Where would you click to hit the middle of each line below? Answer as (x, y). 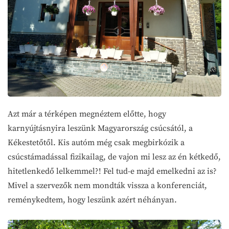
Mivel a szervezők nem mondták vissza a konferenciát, (107, 185)
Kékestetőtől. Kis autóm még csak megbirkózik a (96, 142)
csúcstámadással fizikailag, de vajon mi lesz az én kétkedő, (114, 157)
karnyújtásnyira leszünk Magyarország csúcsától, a (100, 128)
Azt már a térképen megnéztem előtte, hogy (87, 114)
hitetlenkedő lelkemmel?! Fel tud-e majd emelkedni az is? (113, 171)
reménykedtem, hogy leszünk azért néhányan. (93, 200)
